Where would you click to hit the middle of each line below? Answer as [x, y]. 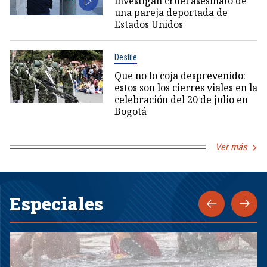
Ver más [231, 147]
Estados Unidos [148, 25]
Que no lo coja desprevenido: [180, 76]
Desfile [125, 58]
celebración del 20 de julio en [181, 100]
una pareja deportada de [171, 13]
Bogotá [130, 112]
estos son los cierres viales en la [186, 88]
